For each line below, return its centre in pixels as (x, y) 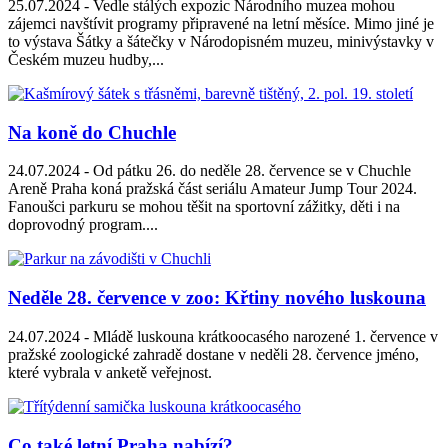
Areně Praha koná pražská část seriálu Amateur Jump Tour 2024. (212, 189)
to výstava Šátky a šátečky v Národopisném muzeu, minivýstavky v (221, 41)
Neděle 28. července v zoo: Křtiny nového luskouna (217, 298)
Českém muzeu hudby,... (86, 59)
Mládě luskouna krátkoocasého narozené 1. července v (263, 336)
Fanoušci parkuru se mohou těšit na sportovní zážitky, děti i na (204, 207)
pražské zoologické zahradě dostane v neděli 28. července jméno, (213, 354)
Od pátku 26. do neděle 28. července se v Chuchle (250, 171)
